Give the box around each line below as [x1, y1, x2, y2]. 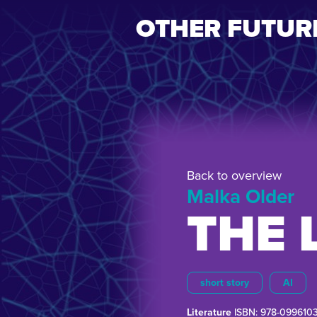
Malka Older [187, 185, 294, 209]
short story [200, 277, 249, 289]
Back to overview [187, 168, 282, 183]
